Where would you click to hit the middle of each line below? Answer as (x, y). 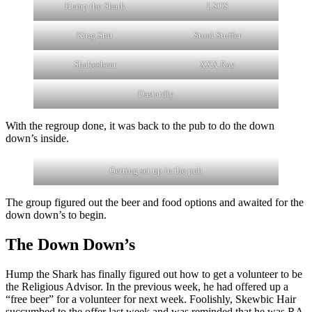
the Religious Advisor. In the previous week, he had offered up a (147, 287)
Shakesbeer (95, 65)
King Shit (95, 36)
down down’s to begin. (56, 215)
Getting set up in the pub (156, 171)
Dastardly (156, 94)
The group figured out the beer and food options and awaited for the (155, 203)
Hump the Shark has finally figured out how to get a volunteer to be (154, 274)
